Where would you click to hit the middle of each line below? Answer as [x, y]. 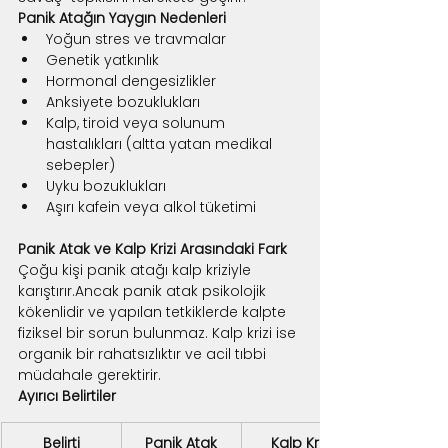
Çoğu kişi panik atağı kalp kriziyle [136, 269]
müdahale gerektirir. [89, 374]
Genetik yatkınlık [102, 59]
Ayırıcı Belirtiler [67, 395]
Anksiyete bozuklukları [123, 101]
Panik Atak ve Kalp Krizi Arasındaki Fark [152, 248]
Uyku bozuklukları [106, 185]
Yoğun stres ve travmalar [136, 38]
